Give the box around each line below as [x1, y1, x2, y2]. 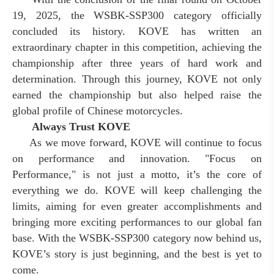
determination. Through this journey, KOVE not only [12, 73, 262, 85]
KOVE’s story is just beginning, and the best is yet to [12, 248, 262, 260]
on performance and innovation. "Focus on [12, 152, 262, 165]
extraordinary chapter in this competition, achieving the [12, 41, 262, 53]
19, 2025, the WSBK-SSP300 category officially [12, 9, 262, 21]
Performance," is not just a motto [12, 168, 177, 180]
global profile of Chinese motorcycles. [12, 105, 183, 117]
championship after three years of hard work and [12, 57, 262, 69]
